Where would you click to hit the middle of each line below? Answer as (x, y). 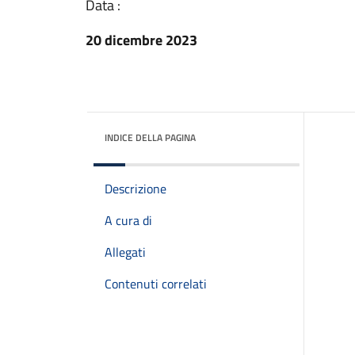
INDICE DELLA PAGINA (150, 137)
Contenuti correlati (156, 284)
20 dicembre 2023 (141, 40)
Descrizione (136, 189)
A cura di (128, 220)
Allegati (125, 252)
